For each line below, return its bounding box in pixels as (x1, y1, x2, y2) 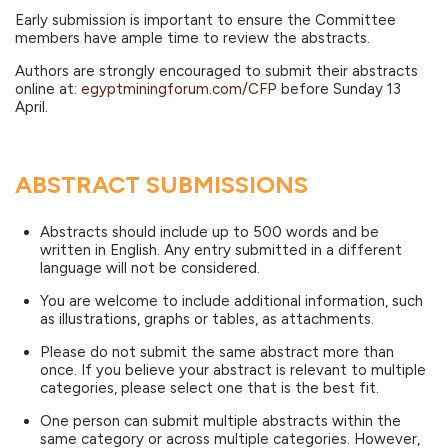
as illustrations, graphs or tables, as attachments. (40, 310, 374, 329)
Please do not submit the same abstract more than (40, 343, 394, 362)
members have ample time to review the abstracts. (15, 28, 370, 47)
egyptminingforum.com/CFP (81, 79, 277, 98)
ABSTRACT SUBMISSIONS (15, 169, 308, 199)
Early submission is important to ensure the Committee (15, 10, 396, 29)
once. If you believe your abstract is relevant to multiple (40, 361, 426, 380)
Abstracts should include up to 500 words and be (40, 223, 379, 242)
